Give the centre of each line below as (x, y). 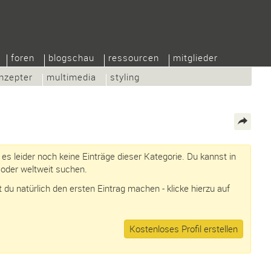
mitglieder (195, 57)
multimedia (71, 77)
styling (125, 77)
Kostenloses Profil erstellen (184, 228)
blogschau (71, 57)
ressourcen (134, 57)
